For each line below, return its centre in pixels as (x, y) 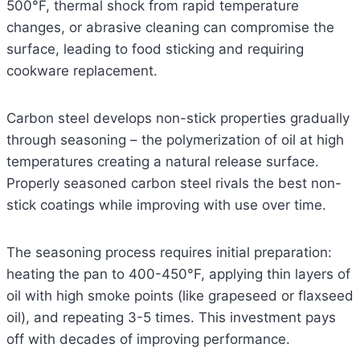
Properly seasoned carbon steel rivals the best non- (174, 184)
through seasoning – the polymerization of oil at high (175, 140)
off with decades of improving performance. (148, 340)
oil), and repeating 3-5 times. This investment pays (171, 318)
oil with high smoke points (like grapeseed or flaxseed (180, 296)
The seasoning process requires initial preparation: (169, 253)
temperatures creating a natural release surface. (163, 162)
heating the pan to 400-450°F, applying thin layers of (178, 274)
